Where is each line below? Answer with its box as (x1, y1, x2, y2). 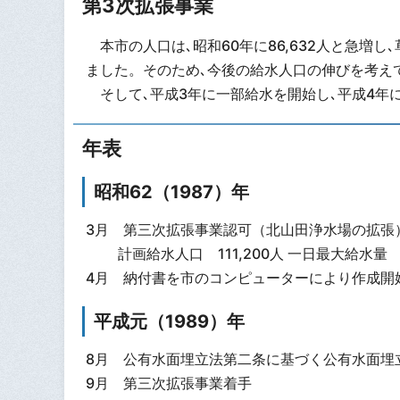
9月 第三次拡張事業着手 (85, 373, 252, 392)
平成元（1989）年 (94, 311, 245, 333)
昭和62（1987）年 (94, 180, 249, 203)
